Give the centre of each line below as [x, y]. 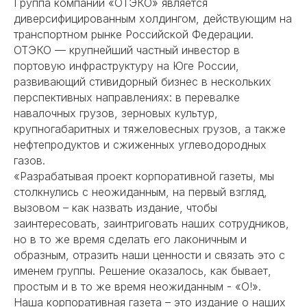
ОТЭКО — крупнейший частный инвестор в [127, 50]
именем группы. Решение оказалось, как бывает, [143, 271]
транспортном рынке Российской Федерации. [134, 35]
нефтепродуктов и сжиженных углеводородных [140, 145]
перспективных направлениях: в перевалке [127, 98]
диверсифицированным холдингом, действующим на [153, 19]
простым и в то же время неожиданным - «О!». [137, 287]
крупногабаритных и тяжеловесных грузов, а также [150, 129]
